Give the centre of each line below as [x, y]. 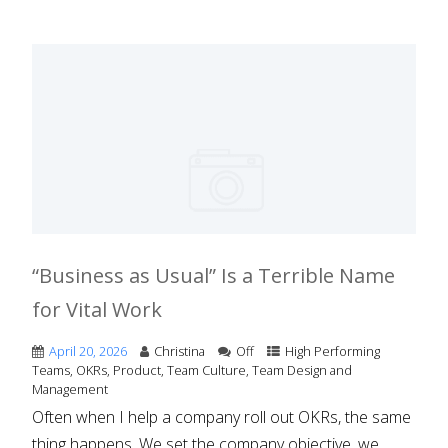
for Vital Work [97, 310]
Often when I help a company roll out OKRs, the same [222, 417]
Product [137, 370]
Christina [180, 351]
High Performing [333, 351]
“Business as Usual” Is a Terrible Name [214, 276]
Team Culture [207, 370]
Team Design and [302, 370]
